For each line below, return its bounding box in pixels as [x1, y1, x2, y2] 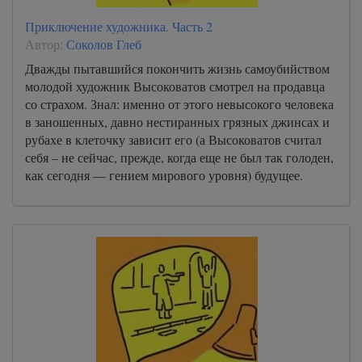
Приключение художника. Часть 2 [25, 17, 213, 35]
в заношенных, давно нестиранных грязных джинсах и [25, 112, 330, 130]
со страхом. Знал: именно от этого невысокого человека [25, 95, 334, 112]
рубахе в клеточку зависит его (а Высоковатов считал [25, 130, 322, 148]
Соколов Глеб [66, 35, 141, 53]
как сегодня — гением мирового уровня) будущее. [25, 166, 303, 183]
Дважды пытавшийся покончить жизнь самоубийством [25, 59, 330, 77]
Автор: [25, 35, 66, 53]
